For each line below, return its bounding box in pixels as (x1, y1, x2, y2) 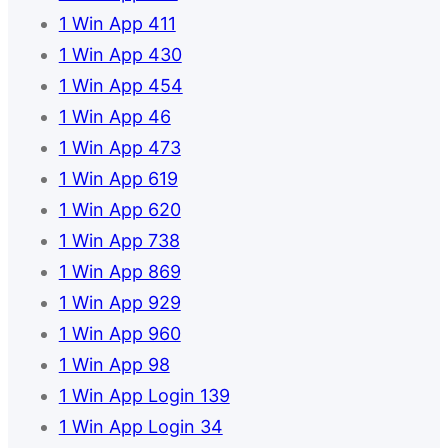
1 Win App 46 (58, 106, 171, 128)
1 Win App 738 (58, 230, 180, 252)
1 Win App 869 (58, 261, 181, 283)
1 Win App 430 (58, 44, 182, 66)
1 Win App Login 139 (58, 385, 230, 407)
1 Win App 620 (58, 199, 181, 221)
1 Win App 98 (58, 354, 170, 376)
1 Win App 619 (58, 168, 178, 190)
